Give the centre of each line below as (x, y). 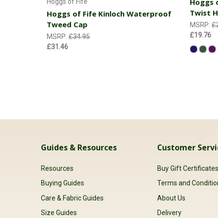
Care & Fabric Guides (72, 198)
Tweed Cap (67, 24)
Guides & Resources (79, 148)
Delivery (170, 212)
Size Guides (59, 212)
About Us (172, 198)
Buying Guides (63, 183)
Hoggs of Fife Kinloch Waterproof (109, 14)
